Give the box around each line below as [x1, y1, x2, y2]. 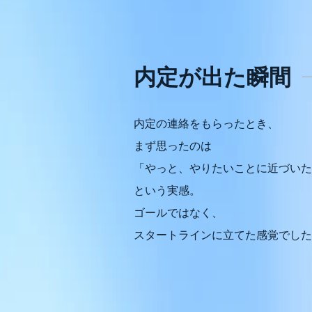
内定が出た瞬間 [134, 65, 291, 90]
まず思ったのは [134, 140, 212, 152]
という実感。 [134, 185, 201, 196]
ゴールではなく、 [134, 207, 223, 219]
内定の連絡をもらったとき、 [134, 118, 279, 130]
